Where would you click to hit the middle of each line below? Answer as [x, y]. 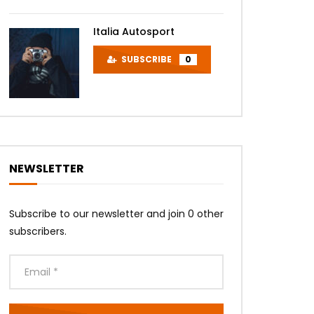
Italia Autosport [134, 32]
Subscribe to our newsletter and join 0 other [116, 214]
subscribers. [38, 232]
